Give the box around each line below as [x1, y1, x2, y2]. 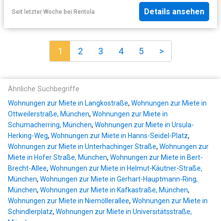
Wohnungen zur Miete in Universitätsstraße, [56, 208, 192, 216]
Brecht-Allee [8, 164, 47, 173]
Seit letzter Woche [12, 8, 62, 15]
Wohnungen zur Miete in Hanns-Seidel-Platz [51, 132, 188, 140]
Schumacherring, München [8, 121, 92, 129]
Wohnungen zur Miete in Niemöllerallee [8, 197, 129, 205]
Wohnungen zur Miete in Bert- [110, 153, 203, 162]
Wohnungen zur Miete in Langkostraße [8, 99, 128, 108]
